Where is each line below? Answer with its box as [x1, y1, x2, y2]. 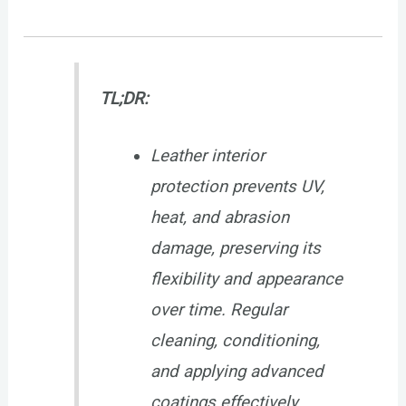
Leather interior [150, 146, 265, 167]
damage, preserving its [150, 238, 321, 259]
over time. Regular [150, 300, 287, 321]
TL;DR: [99, 88, 149, 109]
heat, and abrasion [150, 208, 289, 228]
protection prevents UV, [150, 177, 324, 198]
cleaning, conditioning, [150, 331, 320, 352]
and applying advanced [150, 362, 324, 382]
